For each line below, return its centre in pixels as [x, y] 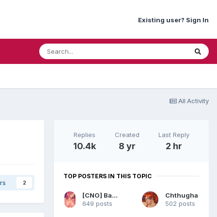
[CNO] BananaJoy [115, 195]
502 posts [180, 203]
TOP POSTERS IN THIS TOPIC [108, 176]
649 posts [98, 203]
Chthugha [182, 195]
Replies [84, 134]
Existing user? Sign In [173, 20]
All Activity [194, 101]
